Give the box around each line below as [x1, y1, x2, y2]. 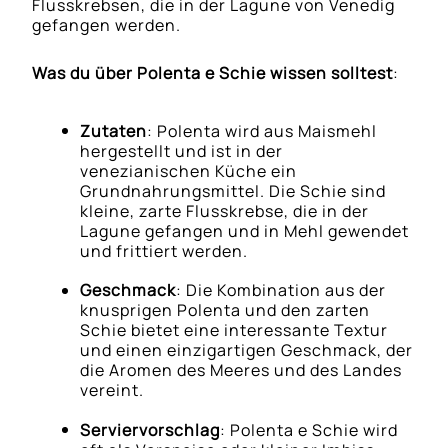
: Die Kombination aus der [176, 278, 387, 301]
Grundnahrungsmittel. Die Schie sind [80, 179, 387, 202]
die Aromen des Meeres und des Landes [80, 358, 403, 381]
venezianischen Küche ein [80, 159, 298, 182]
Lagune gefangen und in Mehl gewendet [80, 219, 410, 242]
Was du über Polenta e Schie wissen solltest [32, 61, 394, 84]
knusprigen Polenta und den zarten [80, 298, 371, 321]
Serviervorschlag [80, 418, 221, 441]
